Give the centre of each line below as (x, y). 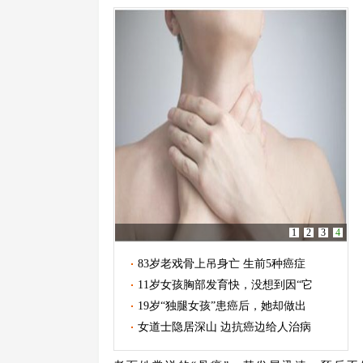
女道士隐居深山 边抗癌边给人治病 (224, 327)
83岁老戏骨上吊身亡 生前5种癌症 (221, 264)
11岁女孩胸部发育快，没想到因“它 (225, 285)
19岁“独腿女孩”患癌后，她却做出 (222, 306)
